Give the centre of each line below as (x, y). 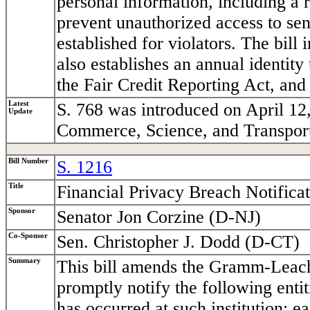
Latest (19, 104)
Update (20, 111)
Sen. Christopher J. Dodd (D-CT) (178, 242)
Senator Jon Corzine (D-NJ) (159, 217)
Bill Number (28, 161)
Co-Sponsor (28, 236)
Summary (25, 261)
